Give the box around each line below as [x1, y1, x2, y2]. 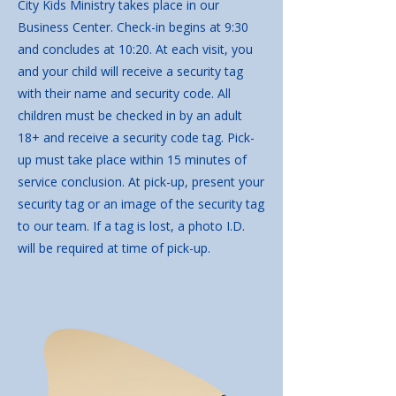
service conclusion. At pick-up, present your [18, 173, 264, 190]
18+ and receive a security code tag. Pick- [18, 129, 255, 146]
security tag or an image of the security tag [18, 195, 264, 212]
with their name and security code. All [18, 85, 231, 102]
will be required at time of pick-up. [18, 240, 214, 256]
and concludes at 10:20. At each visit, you [18, 41, 253, 57]
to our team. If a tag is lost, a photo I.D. [18, 217, 245, 234]
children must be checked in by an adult [18, 107, 242, 124]
